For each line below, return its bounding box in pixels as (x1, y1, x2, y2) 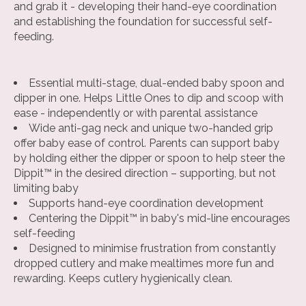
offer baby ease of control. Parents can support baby (14, 137, 279, 150)
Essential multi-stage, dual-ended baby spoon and (29, 76, 284, 90)
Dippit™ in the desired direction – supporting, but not (14, 167, 276, 180)
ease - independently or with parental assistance (14, 107, 258, 120)
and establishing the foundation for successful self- (14, 15, 273, 29)
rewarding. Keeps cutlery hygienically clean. (14, 272, 232, 286)
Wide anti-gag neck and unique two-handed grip (29, 122, 273, 135)
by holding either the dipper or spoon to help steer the (14, 152, 285, 165)
